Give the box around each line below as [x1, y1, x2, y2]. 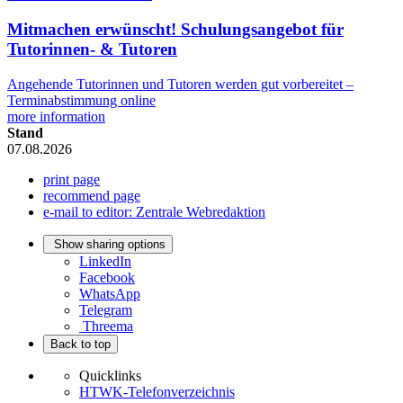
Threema [83, 318, 133, 334]
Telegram [79, 301, 132, 318]
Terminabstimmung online [7, 92, 156, 108]
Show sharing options [54, 237, 166, 251]
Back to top [50, 336, 111, 351]
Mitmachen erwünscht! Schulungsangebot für [7, 20, 344, 40]
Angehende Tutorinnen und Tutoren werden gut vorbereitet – [7, 76, 354, 92]
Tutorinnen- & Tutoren [7, 40, 177, 59]
